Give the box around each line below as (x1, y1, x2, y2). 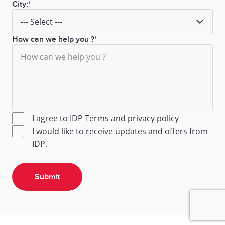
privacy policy (128, 113, 179, 124)
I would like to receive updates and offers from (32, 126, 208, 137)
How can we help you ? (12, 34, 94, 44)
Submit (35, 172, 60, 182)
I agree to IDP (32, 113, 85, 124)
